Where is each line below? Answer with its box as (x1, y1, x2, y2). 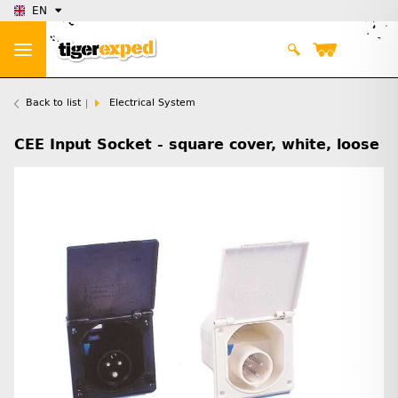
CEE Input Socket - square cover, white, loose (14, 136, 379, 154)
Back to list (26, 97, 81, 109)
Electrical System (109, 97, 195, 109)
